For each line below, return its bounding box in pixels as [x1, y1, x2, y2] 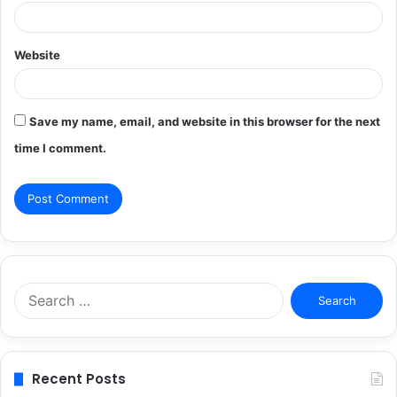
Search [282, 284, 321, 299]
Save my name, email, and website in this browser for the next [29, 114, 380, 129]
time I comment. [14, 141, 106, 156]
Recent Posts [32, 370, 126, 389]
